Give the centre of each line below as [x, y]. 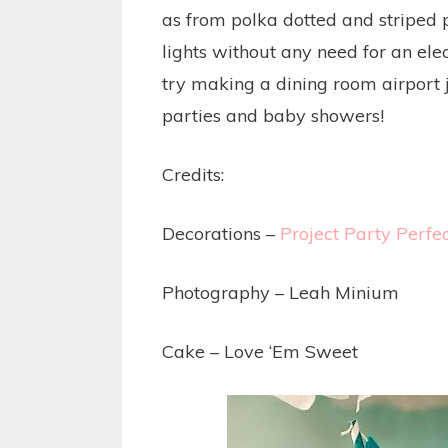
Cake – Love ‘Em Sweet [260, 352]
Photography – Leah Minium [280, 293]
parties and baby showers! [273, 116]
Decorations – [221, 234]
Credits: [193, 175]
